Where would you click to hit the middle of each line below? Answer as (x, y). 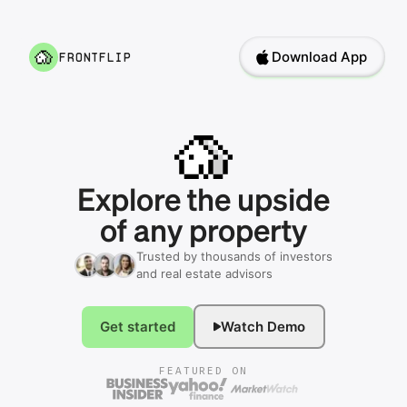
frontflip (94, 57)
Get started (138, 326)
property (248, 233)
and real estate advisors (204, 273)
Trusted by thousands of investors (234, 256)
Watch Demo (263, 326)
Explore (129, 202)
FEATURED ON (203, 371)
